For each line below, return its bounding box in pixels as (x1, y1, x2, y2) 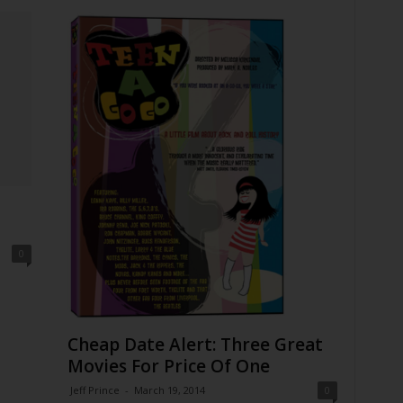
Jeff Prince (69, 382, 120, 397)
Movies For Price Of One (67, 354, 270, 378)
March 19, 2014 (133, 382, 205, 397)
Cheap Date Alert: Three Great (67, 332, 323, 356)
